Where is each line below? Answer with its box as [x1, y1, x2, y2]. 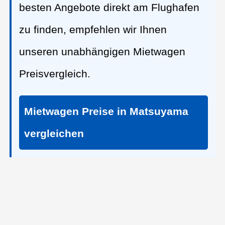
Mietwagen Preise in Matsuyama [24, 105, 189, 118]
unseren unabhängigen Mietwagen [19, 46, 186, 58]
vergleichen [24, 128, 84, 140]
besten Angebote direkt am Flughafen [19, 2, 200, 14]
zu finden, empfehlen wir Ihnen [19, 24, 167, 36]
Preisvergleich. [19, 68, 91, 80]
